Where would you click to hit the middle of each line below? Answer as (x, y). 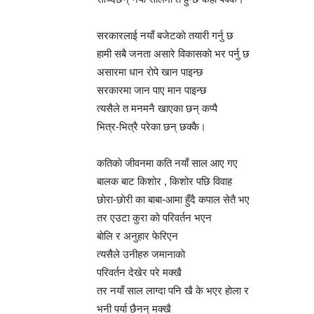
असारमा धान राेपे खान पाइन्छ (150, 72)
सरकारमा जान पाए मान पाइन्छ (152, 90)
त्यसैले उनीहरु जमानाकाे (141, 254)
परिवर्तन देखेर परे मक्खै (139, 273)
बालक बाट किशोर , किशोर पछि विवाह (164, 182)
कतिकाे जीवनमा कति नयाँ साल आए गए (167, 163)
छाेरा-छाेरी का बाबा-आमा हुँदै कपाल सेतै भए (173, 200)
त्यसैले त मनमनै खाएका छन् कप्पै (157, 109)
